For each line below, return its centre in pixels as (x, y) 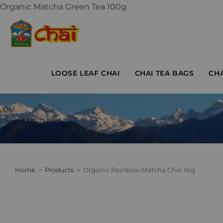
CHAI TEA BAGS (164, 73)
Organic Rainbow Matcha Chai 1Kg (139, 170)
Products (59, 170)
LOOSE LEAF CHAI (85, 73)
